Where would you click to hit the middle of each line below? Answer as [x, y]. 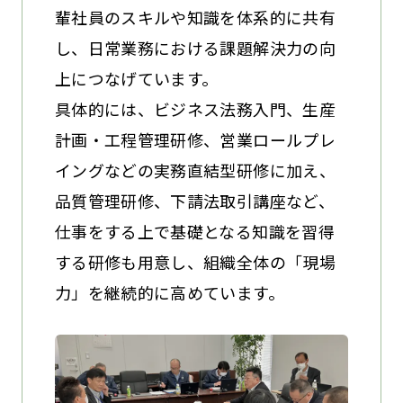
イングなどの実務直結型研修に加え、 [195, 170]
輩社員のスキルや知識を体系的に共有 [195, 18]
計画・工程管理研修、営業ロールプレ [195, 140]
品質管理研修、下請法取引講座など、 [194, 201]
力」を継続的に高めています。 [169, 293]
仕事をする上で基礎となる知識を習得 [194, 232]
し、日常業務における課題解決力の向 [195, 48]
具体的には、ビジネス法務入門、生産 [195, 109]
